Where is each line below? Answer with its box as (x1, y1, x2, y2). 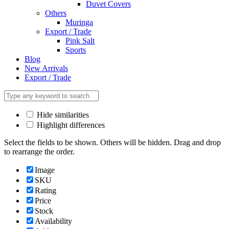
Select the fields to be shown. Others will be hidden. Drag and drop (4, 138, 221, 147)
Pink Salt (65, 36, 95, 45)
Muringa (65, 18, 93, 27)
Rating (35, 186, 56, 195)
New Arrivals (25, 64, 68, 73)
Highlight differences (35, 121, 105, 130)
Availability (35, 217, 72, 226)
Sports (65, 45, 86, 55)
